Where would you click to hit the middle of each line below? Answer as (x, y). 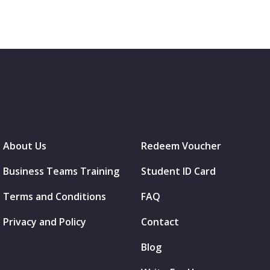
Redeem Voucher (181, 146)
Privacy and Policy (45, 221)
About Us (25, 146)
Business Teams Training (61, 171)
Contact (160, 221)
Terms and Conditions (55, 196)
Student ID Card (178, 171)
